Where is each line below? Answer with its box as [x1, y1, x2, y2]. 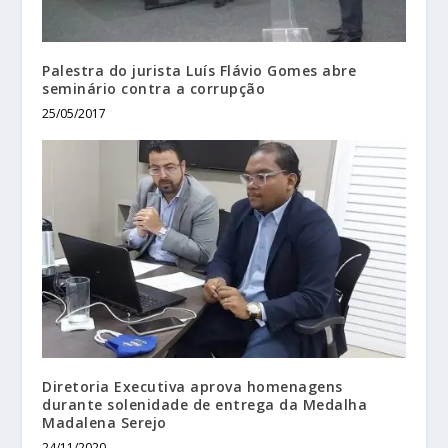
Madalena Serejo [42, 412, 176, 432]
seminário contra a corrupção [42, 78, 266, 98]
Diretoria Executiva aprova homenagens [42, 376, 343, 396]
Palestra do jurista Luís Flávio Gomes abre [42, 60, 357, 80]
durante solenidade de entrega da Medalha [42, 394, 368, 414]
